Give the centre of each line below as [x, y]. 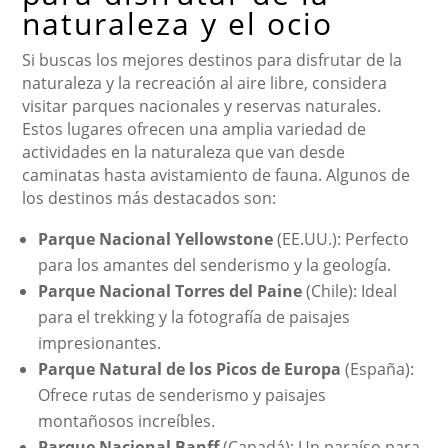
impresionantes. [100, 342]
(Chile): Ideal [350, 290]
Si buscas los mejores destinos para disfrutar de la [212, 59]
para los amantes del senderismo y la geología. [215, 264]
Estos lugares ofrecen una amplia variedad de [194, 128]
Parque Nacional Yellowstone [156, 238]
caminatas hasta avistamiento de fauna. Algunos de [216, 174]
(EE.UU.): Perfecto [341, 238]
